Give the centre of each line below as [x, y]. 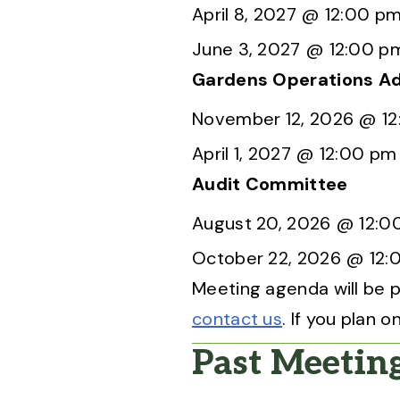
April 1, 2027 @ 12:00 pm [295, 154]
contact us [237, 319]
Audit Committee [270, 184]
